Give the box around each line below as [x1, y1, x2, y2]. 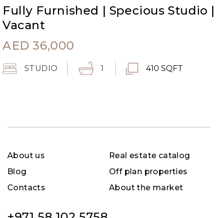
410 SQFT [145, 63, 183, 73]
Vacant [2, 18, 45, 32]
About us [7, 151, 45, 160]
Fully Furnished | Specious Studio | [2, 3, 216, 18]
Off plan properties [109, 167, 188, 176]
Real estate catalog [109, 151, 190, 160]
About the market [109, 183, 183, 192]
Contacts [7, 183, 46, 192]
